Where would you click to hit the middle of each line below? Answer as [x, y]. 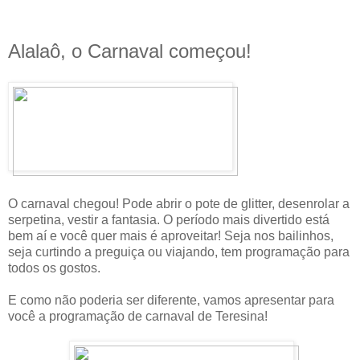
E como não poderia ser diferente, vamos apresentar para [171, 300]
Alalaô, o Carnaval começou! [130, 51]
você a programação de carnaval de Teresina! [138, 316]
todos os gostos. [54, 268]
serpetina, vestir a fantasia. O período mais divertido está [169, 219]
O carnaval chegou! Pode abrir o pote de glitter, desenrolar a [179, 203]
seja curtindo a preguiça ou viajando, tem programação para [179, 252]
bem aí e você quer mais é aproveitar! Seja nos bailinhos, [171, 235]
